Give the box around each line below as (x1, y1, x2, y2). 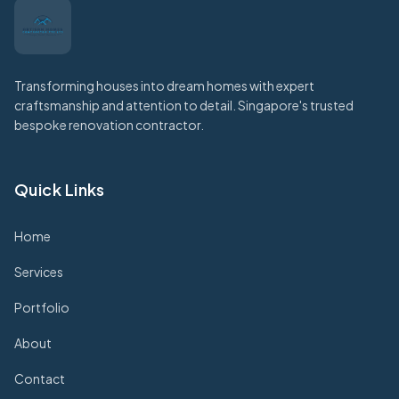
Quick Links (14, 178, 105, 199)
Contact (14, 370, 65, 387)
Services (14, 263, 63, 280)
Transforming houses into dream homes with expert (14, 77, 314, 94)
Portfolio (14, 298, 69, 315)
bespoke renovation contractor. (14, 116, 204, 133)
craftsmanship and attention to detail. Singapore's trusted (14, 96, 354, 113)
